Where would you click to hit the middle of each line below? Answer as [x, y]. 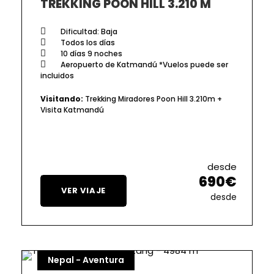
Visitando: [62, 98]
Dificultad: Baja [88, 31]
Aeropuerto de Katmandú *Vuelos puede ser [143, 64]
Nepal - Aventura [86, 260]
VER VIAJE [84, 190]
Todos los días [87, 42]
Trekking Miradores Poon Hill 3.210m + [153, 98]
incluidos [57, 75]
